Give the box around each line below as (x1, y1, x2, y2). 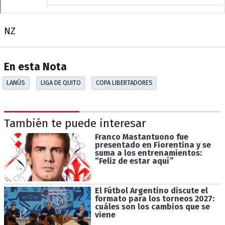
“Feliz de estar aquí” (94, 156, 174, 166)
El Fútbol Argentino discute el (94, 185, 208, 195)
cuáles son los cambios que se (94, 201, 210, 211)
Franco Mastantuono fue (94, 132, 188, 142)
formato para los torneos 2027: (94, 193, 214, 203)
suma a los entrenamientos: (94, 148, 202, 158)
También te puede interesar (4, 116, 146, 130)
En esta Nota (4, 60, 67, 73)
